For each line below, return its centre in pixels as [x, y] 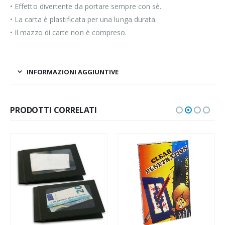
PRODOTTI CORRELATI [54, 110]
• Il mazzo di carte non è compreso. [69, 32]
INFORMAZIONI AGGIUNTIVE [73, 72]
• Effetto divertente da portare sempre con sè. [86, 6]
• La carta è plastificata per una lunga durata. [84, 19]
